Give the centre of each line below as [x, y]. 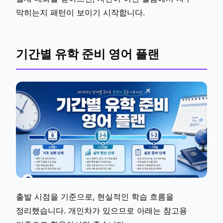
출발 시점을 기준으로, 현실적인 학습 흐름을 [95, 197]
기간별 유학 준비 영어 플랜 [88, 54]
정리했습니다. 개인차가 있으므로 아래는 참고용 [102, 211]
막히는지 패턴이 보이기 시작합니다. [80, 13]
